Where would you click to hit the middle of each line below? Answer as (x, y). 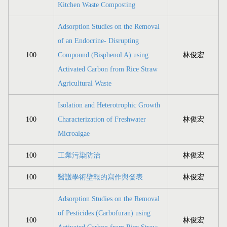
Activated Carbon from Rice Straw (108, 69)
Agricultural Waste (85, 84)
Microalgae (74, 134)
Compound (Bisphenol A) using (103, 55)
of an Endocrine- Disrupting (98, 41)
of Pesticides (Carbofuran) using (104, 213)
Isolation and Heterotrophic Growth (109, 105)
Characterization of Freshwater (102, 120)
